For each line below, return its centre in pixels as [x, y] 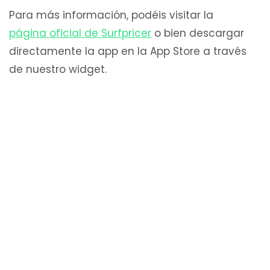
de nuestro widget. [58, 69]
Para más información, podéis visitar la [111, 15]
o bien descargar [198, 33]
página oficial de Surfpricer [80, 33]
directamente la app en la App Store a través [128, 51]
